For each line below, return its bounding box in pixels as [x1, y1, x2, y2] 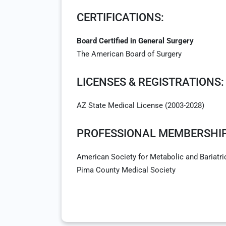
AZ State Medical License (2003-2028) [77, 101, 204, 110]
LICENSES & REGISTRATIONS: [77, 76, 224, 88]
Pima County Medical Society [77, 165, 176, 175]
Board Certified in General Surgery [77, 36, 194, 45]
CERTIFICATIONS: [77, 11, 164, 24]
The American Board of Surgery [77, 49, 182, 59]
